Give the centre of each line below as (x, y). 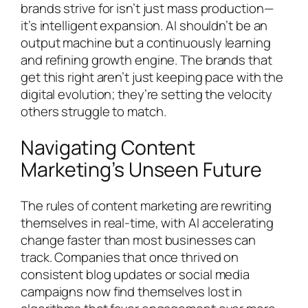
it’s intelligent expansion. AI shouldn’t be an (144, 26)
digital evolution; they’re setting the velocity (147, 95)
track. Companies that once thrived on (130, 257)
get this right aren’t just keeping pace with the (152, 77)
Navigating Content (108, 148)
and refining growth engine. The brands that (146, 60)
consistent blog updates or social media (135, 274)
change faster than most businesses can (139, 240)
